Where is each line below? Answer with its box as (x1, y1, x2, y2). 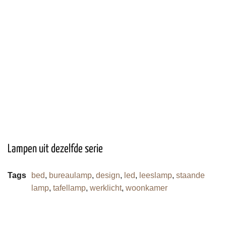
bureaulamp (49, 171, 92, 180)
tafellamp (53, 183, 86, 192)
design (96, 171, 120, 180)
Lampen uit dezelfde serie (8, 143, 103, 155)
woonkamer (126, 183, 167, 192)
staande (176, 171, 205, 180)
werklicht (90, 183, 122, 192)
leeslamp (139, 171, 172, 180)
